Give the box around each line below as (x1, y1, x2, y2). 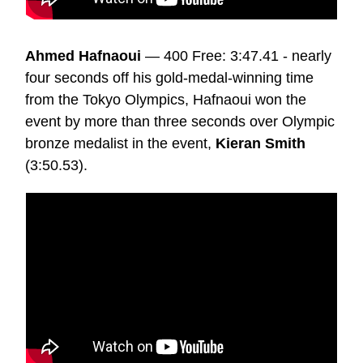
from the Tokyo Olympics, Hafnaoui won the (25, 91, 306, 108)
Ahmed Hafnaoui (25, 47, 141, 64)
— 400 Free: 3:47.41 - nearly (141, 47, 331, 64)
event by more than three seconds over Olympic (25, 113, 335, 130)
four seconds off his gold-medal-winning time (25, 69, 314, 86)
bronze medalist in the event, (25, 135, 216, 152)
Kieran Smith (216, 135, 305, 152)
